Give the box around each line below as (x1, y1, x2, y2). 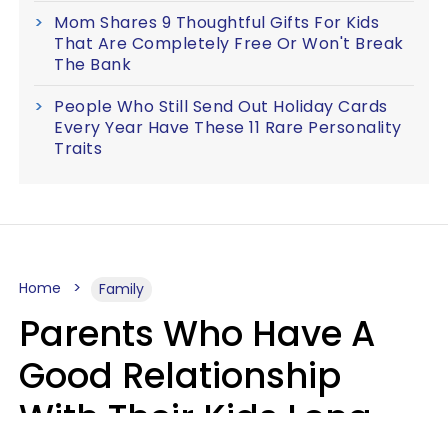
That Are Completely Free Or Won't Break (54, 32, 404, 55)
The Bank (54, 53, 131, 76)
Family (99, 279, 144, 299)
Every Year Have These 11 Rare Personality (54, 116, 402, 139)
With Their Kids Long (19, 393, 372, 442)
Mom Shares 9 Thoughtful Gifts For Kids (54, 11, 379, 34)
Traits (54, 137, 102, 160)
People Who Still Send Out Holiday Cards (54, 95, 388, 118)
